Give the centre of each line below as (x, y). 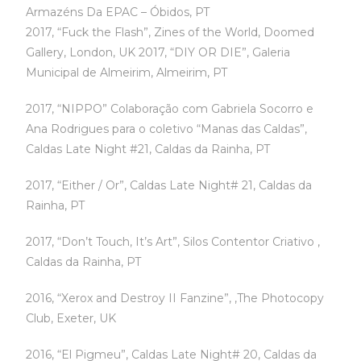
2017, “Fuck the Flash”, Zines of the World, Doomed (170, 32)
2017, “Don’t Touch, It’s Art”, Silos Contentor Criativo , (173, 242)
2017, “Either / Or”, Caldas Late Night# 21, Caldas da (169, 185)
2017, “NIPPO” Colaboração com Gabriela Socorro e (170, 109)
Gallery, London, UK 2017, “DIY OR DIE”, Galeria (158, 52)
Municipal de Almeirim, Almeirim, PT (127, 73)
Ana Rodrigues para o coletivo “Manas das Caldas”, (167, 129)
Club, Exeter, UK (71, 318)
